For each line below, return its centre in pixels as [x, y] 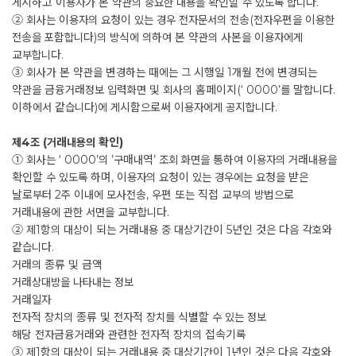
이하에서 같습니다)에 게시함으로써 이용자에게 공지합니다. [145, 107]
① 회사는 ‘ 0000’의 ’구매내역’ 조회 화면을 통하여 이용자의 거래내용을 [174, 160]
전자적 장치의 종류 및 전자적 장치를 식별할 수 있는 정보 [139, 317]
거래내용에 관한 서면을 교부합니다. [91, 212]
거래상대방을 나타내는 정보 [73, 282]
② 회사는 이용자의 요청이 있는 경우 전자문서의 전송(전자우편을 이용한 [173, 20]
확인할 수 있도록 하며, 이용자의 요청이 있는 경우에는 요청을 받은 [160, 177]
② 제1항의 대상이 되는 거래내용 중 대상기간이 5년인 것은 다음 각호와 [172, 230]
